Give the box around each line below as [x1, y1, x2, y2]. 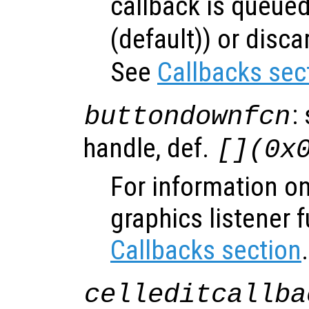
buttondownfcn [84, 101, 291, 132]
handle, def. [83, 132, 215, 164]
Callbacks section [110, 234, 301, 266]
